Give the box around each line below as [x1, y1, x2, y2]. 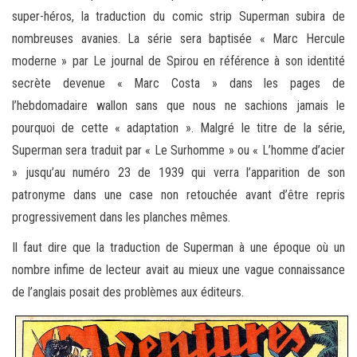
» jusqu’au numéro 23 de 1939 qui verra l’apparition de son [12, 164, 345, 180]
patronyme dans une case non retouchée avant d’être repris [12, 186, 345, 202]
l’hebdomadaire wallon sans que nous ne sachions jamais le [12, 97, 345, 113]
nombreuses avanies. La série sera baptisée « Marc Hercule [12, 30, 345, 46]
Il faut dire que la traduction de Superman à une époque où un [12, 239, 345, 255]
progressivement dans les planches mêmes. [12, 209, 230, 225]
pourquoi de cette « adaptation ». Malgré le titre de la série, [12, 120, 345, 135]
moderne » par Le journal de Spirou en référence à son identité [12, 53, 345, 69]
